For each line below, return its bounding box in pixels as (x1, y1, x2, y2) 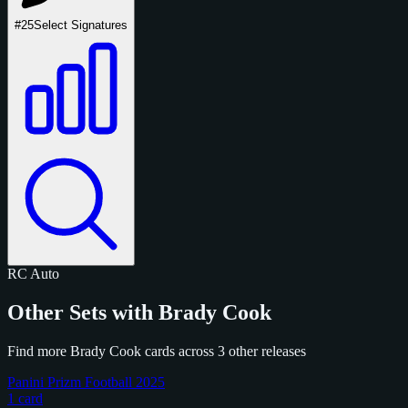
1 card (7, 390, 43, 406)
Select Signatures (34, 17, 127, 32)
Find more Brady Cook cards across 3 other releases (7, 342, 306, 359)
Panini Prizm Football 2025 (7, 373, 165, 390)
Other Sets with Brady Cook (7, 300, 271, 324)
